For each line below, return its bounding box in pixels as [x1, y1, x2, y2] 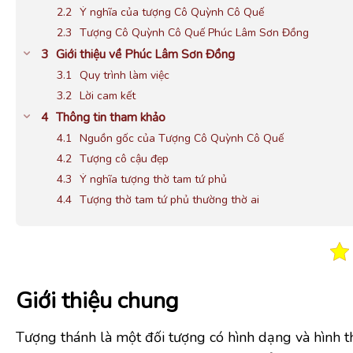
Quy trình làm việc [80, 67, 169, 83]
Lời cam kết [80, 87, 136, 103]
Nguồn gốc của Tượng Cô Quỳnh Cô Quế [80, 130, 284, 146]
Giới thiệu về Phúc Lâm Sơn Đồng [56, 45, 235, 62]
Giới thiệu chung [16, 284, 179, 316]
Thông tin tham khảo [56, 108, 165, 125]
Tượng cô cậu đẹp [80, 150, 169, 166]
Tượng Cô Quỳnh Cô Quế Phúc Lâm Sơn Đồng [80, 24, 309, 40]
